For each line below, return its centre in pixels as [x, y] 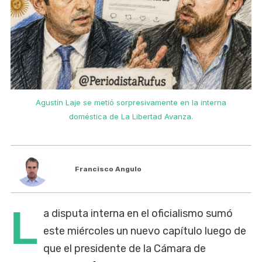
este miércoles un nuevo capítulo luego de [145, 231]
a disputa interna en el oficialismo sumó [138, 213]
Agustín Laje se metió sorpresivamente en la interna [131, 102]
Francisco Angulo [108, 169]
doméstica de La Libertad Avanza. [131, 116]
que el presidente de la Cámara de [125, 248]
